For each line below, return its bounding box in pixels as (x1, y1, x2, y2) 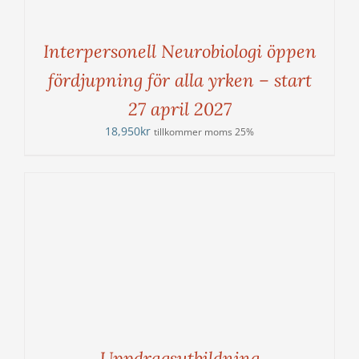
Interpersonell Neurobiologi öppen (42, 40, 317, 63)
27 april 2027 (127, 98, 232, 121)
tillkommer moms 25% (154, 126, 254, 139)
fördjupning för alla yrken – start (47, 69, 312, 92)
